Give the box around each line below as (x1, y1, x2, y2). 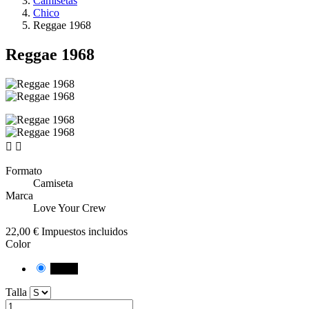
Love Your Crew (33, 201, 106, 214)
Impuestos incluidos (41, 225, 128, 237)
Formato (6, 164, 42, 177)
